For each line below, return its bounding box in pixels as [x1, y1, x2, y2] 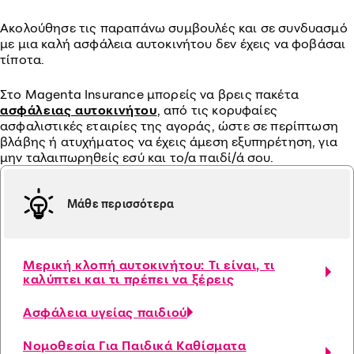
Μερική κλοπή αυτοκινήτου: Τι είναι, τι [23, 257, 275, 273]
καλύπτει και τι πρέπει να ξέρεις [23, 271, 235, 287]
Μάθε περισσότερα [67, 197, 175, 210]
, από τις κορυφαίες [156, 102, 277, 118]
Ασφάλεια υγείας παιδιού [23, 304, 187, 320]
